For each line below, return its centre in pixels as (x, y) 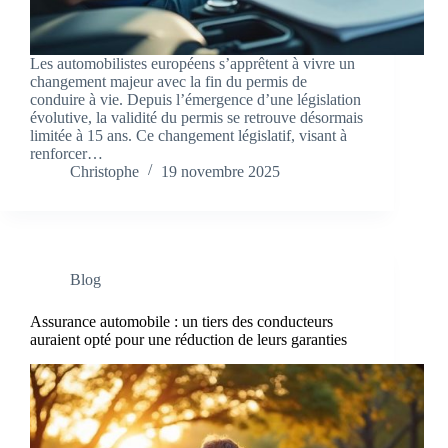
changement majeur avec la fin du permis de (168, 82)
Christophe (104, 172)
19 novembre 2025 (220, 172)
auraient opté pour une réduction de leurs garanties (188, 340)
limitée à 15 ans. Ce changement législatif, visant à (188, 136)
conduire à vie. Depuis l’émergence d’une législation (195, 100)
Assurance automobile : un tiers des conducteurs (181, 322)
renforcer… (66, 154)
